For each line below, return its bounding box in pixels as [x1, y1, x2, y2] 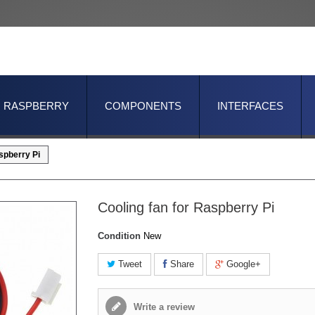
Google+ [224, 259, 261, 269]
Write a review [131, 302, 195, 312]
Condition [98, 231, 141, 241]
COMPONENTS [105, 100, 181, 112]
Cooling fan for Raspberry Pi [98, 200, 274, 215]
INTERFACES [217, 100, 283, 112]
